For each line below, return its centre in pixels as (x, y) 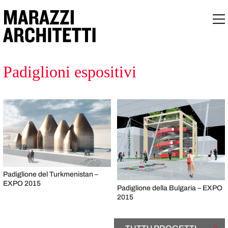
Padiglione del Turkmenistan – (50, 175)
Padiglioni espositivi (69, 72)
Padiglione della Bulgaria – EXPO (169, 188)
